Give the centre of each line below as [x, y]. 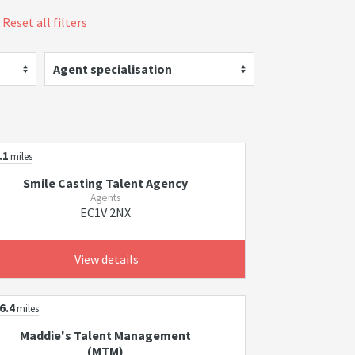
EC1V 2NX [106, 212]
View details [106, 259]
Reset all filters [45, 22]
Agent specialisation [113, 69]
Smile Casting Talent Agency [106, 183]
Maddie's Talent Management [106, 335]
